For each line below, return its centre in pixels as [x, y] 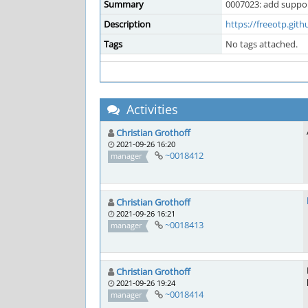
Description [127, 24]
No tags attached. [262, 44]
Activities [151, 109]
